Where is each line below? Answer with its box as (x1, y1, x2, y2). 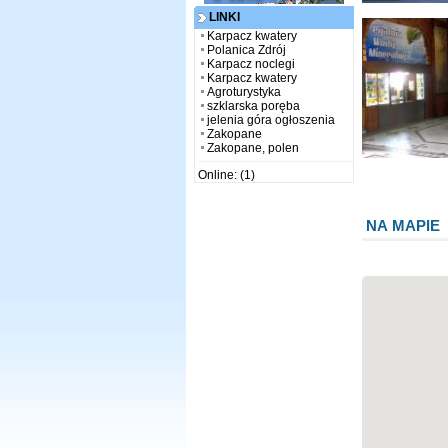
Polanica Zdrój (206, 42, 286, 57)
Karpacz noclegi (206, 56, 295, 71)
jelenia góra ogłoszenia (206, 112, 335, 127)
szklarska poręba (206, 98, 300, 113)
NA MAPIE (365, 216, 440, 234)
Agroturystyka (206, 84, 281, 99)
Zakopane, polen (206, 140, 299, 155)
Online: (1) (197, 167, 255, 182)
